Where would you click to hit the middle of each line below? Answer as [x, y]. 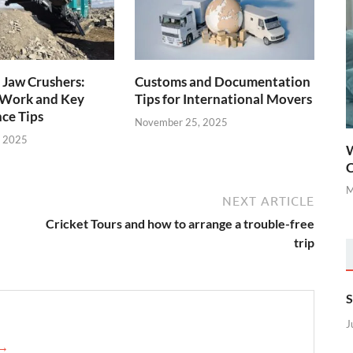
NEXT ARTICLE [268, 201]
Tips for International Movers [224, 99]
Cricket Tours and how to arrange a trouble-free [180, 223]
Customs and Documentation [223, 82]
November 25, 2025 [182, 122]
